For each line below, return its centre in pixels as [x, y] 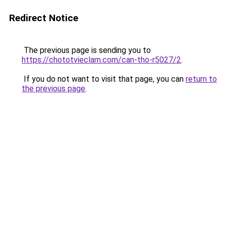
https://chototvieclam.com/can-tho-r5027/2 [101, 60]
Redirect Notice [44, 18]
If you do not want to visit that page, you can [104, 79]
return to [201, 79]
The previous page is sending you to [86, 50]
